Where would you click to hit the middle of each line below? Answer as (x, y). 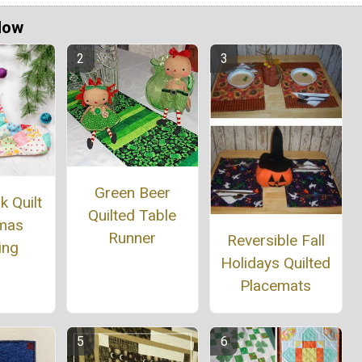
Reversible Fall (276, 240)
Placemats (276, 285)
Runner (133, 238)
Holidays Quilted (276, 263)
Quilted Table (133, 216)
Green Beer (132, 193)
